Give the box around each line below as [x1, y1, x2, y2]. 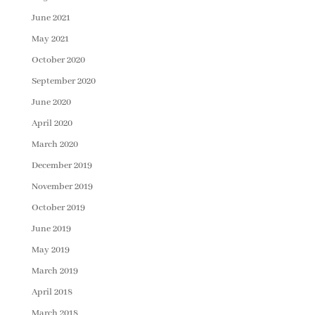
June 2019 [31, 223, 71, 235]
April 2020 [31, 117, 72, 129]
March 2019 [31, 265, 78, 277]
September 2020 [31, 75, 96, 87]
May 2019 [31, 244, 70, 256]
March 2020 [31, 139, 78, 150]
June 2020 [31, 96, 71, 108]
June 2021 [31, 12, 70, 24]
